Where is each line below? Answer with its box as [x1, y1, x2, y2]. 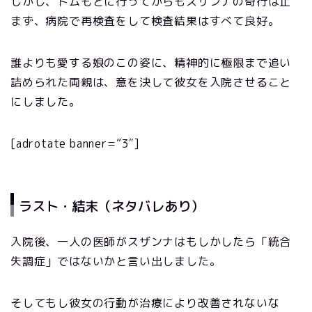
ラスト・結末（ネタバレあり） [19, 196, 204, 216]
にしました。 [10, 94, 81, 109]
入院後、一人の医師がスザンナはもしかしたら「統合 [10, 234, 292, 250]
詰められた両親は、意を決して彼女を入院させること [10, 75, 292, 90]
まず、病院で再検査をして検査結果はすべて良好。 [10, 13, 280, 29]
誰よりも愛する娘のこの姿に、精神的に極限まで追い [10, 55, 292, 70]
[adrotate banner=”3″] [10, 136, 140, 151]
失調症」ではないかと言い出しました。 [10, 253, 221, 270]
